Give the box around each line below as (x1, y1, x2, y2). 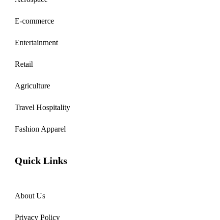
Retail (15, 60, 33, 69)
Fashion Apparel (15, 125, 66, 134)
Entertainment (15, 38, 58, 47)
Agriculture (15, 82, 50, 90)
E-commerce (15, 17, 54, 26)
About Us (15, 192, 45, 200)
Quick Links (15, 155, 67, 166)
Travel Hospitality (15, 103, 70, 112)
